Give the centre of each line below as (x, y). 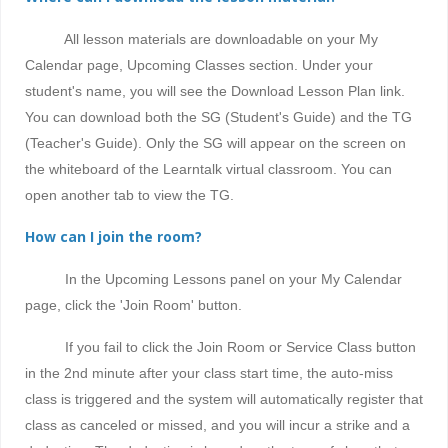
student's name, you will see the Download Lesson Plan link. (215, 91)
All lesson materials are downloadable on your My (201, 39)
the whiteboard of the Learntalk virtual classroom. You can (208, 169)
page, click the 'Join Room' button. (135, 305)
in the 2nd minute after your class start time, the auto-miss (209, 373)
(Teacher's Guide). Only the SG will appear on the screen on (215, 143)
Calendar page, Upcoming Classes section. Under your (199, 65)
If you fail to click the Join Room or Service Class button (220, 347)
